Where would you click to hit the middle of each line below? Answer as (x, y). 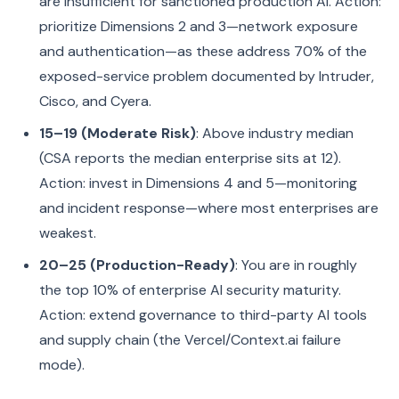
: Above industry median (275, 133)
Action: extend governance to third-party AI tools (203, 315)
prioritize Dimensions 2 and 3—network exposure (199, 26)
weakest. (68, 233)
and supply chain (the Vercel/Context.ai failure (190, 340)
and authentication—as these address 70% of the (203, 51)
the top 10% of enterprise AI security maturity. (190, 290)
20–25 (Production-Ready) (137, 265)
